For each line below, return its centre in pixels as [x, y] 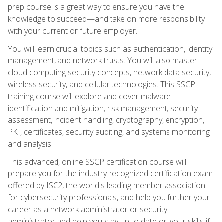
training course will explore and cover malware [89, 96]
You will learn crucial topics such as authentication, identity [110, 48]
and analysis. [30, 143]
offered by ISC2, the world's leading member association [107, 185]
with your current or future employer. [73, 30]
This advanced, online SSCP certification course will [97, 161]
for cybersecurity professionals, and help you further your [109, 197]
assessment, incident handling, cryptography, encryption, [106, 120]
